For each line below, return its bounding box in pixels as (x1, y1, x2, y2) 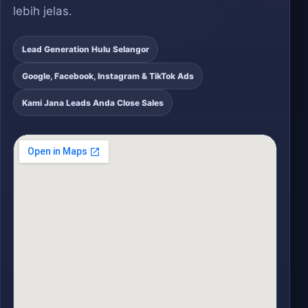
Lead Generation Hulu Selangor (22, 44, 149, 54)
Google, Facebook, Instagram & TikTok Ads (22, 71, 194, 81)
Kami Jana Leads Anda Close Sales (22, 98, 164, 108)
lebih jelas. (13, 4, 72, 18)
